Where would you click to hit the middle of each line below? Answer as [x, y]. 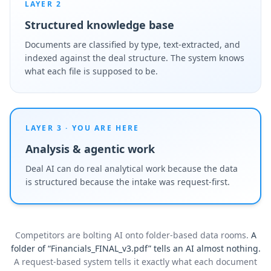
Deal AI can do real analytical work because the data [132, 168]
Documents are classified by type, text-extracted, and [132, 44]
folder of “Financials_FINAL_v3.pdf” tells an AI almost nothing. [135, 248]
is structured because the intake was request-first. [128, 182]
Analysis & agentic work [90, 149]
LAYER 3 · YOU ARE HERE [83, 128]
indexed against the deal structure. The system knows [135, 58]
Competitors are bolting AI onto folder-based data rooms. [132, 235]
